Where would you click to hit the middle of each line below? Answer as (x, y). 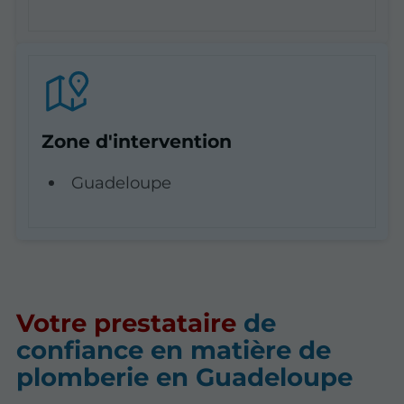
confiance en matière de (174, 350)
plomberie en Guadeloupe (185, 377)
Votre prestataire (127, 323)
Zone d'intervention (136, 141)
